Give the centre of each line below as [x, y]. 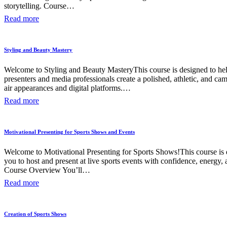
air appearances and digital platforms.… [67, 88]
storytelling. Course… [39, 6]
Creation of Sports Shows [35, 214]
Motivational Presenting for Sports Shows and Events [69, 131]
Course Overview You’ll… [47, 170]
